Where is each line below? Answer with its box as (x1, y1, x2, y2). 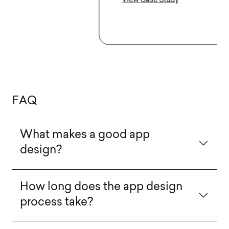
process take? (19, 196, 93, 209)
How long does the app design (19, 181, 182, 193)
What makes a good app (19, 129, 150, 142)
